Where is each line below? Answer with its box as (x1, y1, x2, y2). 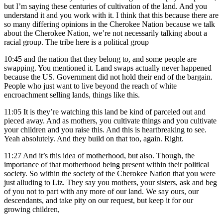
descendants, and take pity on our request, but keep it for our (4, 196, 193, 205)
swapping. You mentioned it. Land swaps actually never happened (4, 64, 212, 73)
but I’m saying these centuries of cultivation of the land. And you (4, 2, 207, 11)
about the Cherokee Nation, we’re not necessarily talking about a (4, 29, 207, 38)
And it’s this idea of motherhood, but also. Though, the (23, 151, 195, 160)
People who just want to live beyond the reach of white (4, 82, 177, 91)
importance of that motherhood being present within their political (4, 160, 209, 169)
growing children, (4, 205, 60, 214)
